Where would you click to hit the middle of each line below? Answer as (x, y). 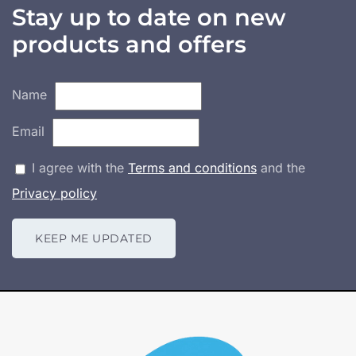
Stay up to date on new (149, 17)
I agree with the (78, 167)
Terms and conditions (192, 167)
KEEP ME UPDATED (94, 238)
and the (281, 167)
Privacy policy (54, 193)
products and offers (129, 44)
